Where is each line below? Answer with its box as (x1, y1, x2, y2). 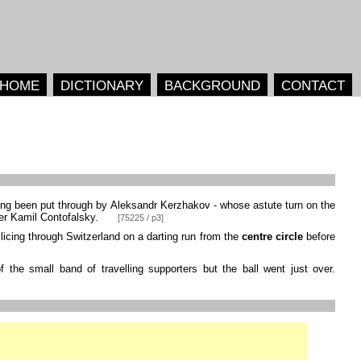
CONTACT (280, 77, 345, 93)
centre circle (241, 230, 303, 243)
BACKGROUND (164, 77, 260, 93)
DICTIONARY (60, 77, 143, 93)
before (302, 230, 336, 243)
